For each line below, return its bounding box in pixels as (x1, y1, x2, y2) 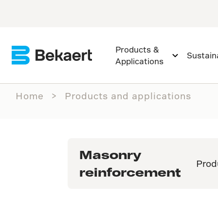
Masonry (79, 147, 141, 162)
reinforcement (79, 164, 181, 179)
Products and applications (65, 91, 191, 101)
